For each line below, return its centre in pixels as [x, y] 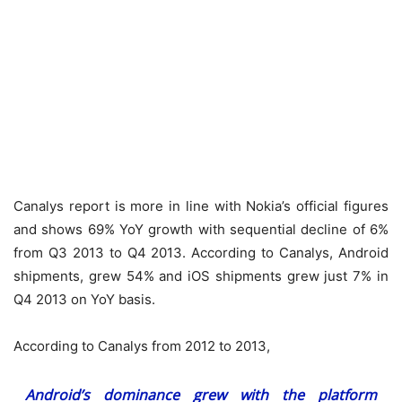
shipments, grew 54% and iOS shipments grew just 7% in [201, 275]
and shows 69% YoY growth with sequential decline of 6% [201, 229]
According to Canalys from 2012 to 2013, [142, 345]
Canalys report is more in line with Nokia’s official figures [201, 205]
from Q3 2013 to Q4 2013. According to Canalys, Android [201, 252]
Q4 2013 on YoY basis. [84, 299]
